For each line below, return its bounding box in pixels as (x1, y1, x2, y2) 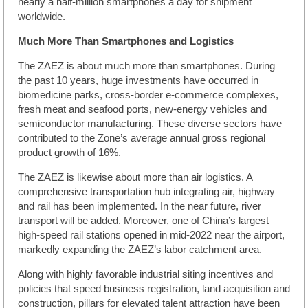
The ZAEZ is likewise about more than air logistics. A (18, 172, 252, 184)
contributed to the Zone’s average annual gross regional (18, 133, 265, 144)
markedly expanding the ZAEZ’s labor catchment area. (18, 244, 262, 256)
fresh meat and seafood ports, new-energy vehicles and (18, 104, 267, 115)
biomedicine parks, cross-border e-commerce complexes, (18, 89, 278, 101)
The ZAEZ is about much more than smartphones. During (18, 60, 275, 72)
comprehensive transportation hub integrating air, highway (18, 186, 275, 198)
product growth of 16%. (18, 147, 124, 159)
